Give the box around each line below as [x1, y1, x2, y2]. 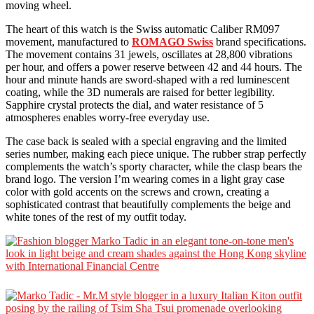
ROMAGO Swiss [132, 35, 213, 48]
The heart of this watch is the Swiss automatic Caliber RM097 [6, 22, 280, 35]
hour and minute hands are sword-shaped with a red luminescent [6, 73, 289, 86]
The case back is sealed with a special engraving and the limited [6, 135, 287, 147]
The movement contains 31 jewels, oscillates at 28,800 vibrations [6, 48, 292, 60]
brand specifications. [213, 35, 306, 48]
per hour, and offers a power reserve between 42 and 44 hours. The [6, 60, 302, 73]
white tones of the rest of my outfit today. [6, 210, 186, 223]
